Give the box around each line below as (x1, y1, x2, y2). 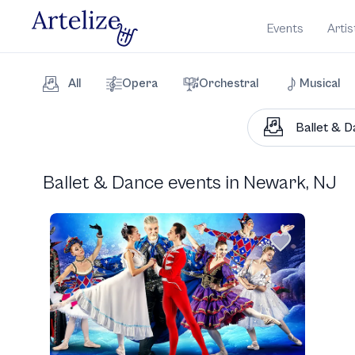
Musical (300, 77, 340, 90)
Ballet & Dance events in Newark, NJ (43, 172, 337, 194)
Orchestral (199, 77, 258, 90)
